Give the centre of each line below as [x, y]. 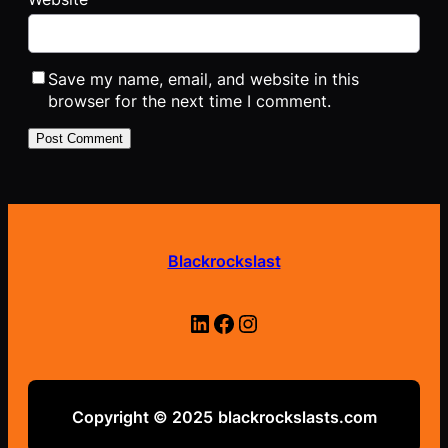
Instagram [245, 322]
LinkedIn [194, 322]
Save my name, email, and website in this [203, 78]
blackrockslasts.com [297, 417]
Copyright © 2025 [142, 417]
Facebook [217, 322]
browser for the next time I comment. [189, 100]
